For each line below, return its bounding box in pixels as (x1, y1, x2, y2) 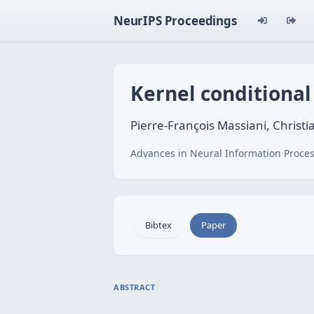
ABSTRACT (114, 282, 156, 292)
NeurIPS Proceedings (114, 13, 237, 29)
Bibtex (145, 219, 172, 231)
